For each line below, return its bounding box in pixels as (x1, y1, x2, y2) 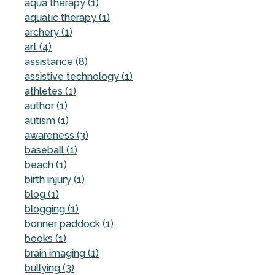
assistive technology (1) (25, 70, 133, 82)
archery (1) (25, 26, 72, 38)
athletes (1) (25, 85, 76, 97)
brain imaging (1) (25, 247, 99, 259)
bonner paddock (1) (25, 217, 114, 230)
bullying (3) (25, 261, 74, 274)
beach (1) (25, 158, 67, 171)
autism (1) (25, 114, 69, 126)
